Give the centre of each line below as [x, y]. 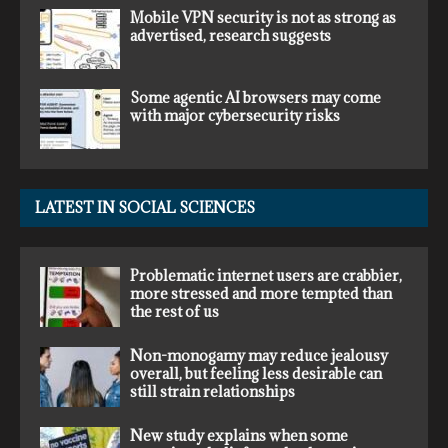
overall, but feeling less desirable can [256, 374]
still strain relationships [212, 392]
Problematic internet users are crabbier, [266, 276]
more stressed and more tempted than [261, 294]
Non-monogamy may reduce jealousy [259, 356]
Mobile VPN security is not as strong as [263, 18]
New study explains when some [239, 436]
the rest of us [174, 312]
